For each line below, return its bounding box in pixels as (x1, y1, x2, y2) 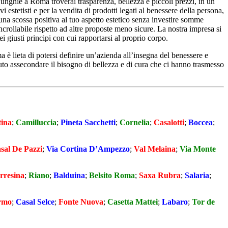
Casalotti (154, 118, 184, 127)
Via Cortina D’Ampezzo (46, 144, 130, 153)
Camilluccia (16, 118, 56, 127)
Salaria (185, 170, 209, 180)
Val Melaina (134, 144, 176, 153)
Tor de (192, 197, 215, 206)
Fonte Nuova (59, 197, 103, 206)
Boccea (188, 118, 213, 127)
